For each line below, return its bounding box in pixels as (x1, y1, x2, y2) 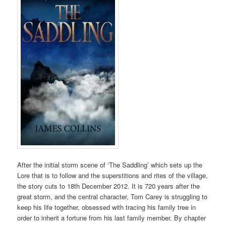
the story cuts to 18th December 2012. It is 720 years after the (17, 181, 200, 191)
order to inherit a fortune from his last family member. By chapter (17, 213, 206, 223)
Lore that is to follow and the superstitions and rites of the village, (17, 171, 208, 181)
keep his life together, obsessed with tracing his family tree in (17, 202, 196, 212)
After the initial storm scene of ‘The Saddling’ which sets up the (17, 160, 203, 170)
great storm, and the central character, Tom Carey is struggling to (17, 192, 208, 202)
